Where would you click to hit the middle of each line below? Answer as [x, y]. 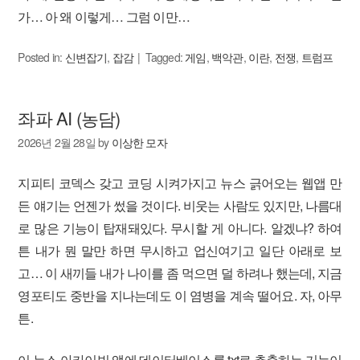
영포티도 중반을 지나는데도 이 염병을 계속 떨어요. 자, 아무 [180, 295]
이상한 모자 [139, 142]
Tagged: [165, 57]
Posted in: [41, 57]
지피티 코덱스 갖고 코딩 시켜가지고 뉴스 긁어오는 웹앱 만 [180, 183]
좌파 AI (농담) [69, 118]
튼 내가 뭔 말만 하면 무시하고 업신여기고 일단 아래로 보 [180, 250]
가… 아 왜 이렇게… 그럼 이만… [104, 16]
